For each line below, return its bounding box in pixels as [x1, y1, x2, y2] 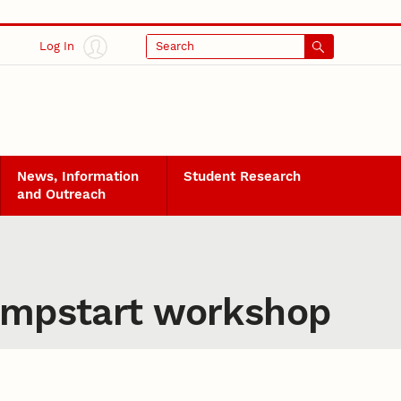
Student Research [183, 168, 302, 185]
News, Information [16, 168, 139, 185]
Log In [39, 39, 75, 54]
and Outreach [16, 186, 106, 203]
